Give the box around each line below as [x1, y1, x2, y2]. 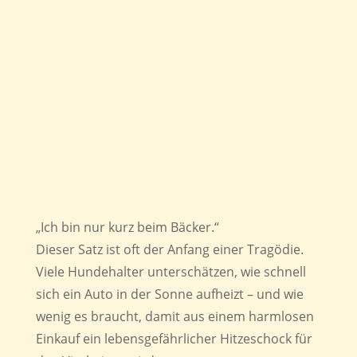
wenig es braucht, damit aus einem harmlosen [35, 307, 314, 325]
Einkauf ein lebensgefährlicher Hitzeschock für [35, 329, 312, 347]
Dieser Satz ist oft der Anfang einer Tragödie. [35, 240, 304, 258]
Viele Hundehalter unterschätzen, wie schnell [35, 262, 306, 280]
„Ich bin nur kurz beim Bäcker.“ [35, 218, 219, 236]
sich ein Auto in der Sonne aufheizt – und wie [35, 284, 304, 303]
